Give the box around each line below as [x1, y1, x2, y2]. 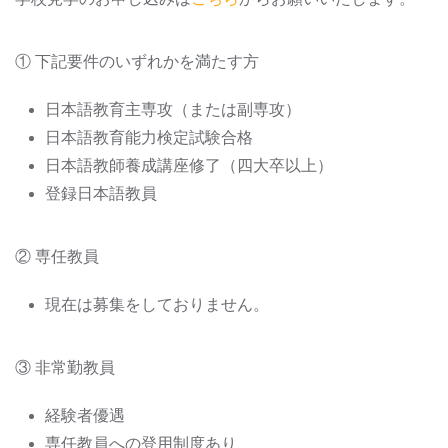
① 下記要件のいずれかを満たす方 [15, 53, 259, 70]
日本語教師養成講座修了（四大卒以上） [45, 157, 333, 174]
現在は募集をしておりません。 [45, 296, 269, 313]
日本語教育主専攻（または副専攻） [45, 101, 301, 118]
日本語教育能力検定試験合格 [45, 129, 253, 146]
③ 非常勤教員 [15, 359, 115, 376]
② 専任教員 [15, 248, 99, 265]
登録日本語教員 [45, 185, 157, 202]
